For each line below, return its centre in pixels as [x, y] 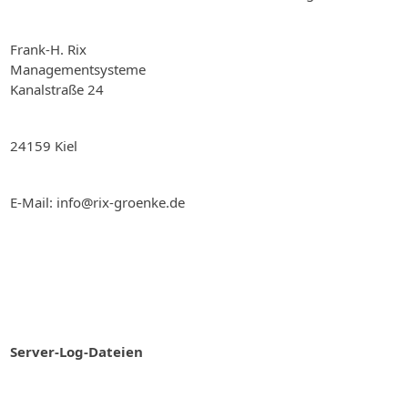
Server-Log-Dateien [76, 352]
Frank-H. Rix [48, 49]
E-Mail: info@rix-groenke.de [97, 202]
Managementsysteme [78, 69]
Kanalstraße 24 [57, 89]
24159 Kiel [44, 146]
